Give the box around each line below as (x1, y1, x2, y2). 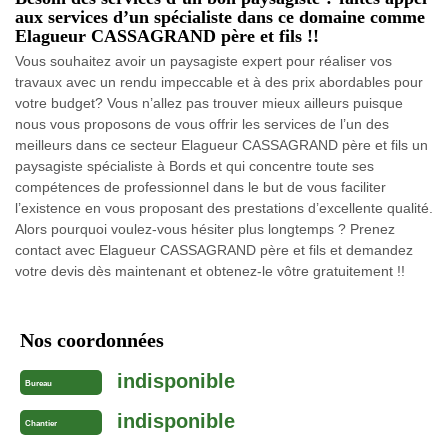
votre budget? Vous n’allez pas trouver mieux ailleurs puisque (15, 94, 403, 111)
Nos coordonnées (20, 328, 164, 351)
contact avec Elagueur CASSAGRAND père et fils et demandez (15, 241, 413, 258)
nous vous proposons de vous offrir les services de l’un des (15, 115, 389, 132)
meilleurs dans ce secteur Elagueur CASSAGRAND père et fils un (15, 136, 428, 153)
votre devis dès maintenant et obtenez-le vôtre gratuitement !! (15, 262, 405, 279)
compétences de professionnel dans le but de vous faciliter (15, 178, 386, 195)
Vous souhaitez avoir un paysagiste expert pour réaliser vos (15, 52, 392, 69)
